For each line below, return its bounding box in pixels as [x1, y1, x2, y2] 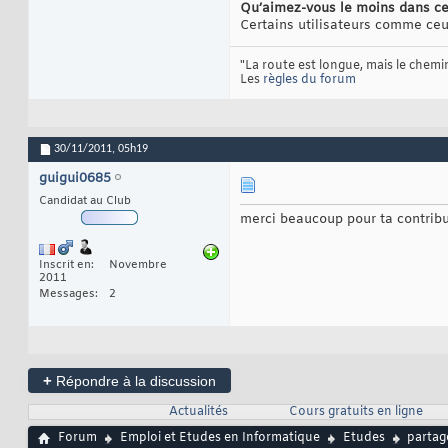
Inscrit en [39, 258, 91, 273]
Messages [39, 287, 95, 302]
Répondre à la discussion [52, 373, 216, 390]
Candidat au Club [39, 194, 131, 209]
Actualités [168, 404, 228, 421]
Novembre [109, 258, 167, 273]
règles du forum [263, 72, 356, 89]
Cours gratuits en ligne [288, 404, 423, 421]
